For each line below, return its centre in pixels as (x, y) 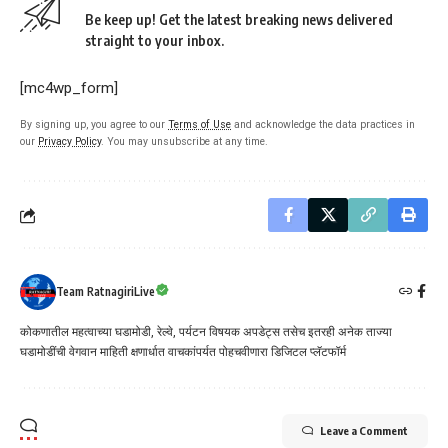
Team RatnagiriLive (105, 292)
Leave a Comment (364, 431)
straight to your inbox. (154, 41)
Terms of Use (199, 125)
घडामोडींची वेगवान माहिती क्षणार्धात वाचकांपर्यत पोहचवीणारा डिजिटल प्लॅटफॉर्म (183, 352)
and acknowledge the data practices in (323, 125)
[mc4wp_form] (69, 88)
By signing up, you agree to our (94, 125)
